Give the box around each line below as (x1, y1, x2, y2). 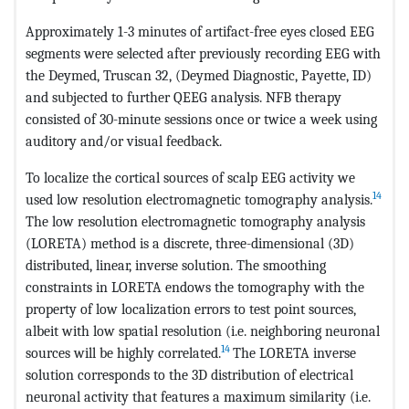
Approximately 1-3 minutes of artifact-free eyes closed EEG (26, 22, 374, 40)
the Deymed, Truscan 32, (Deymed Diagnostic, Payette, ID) (26, 66, 372, 84)
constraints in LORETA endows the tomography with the (26, 278, 364, 296)
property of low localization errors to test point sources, (26, 299, 356, 318)
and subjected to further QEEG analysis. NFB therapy (26, 88, 341, 106)
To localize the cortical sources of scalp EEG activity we (26, 168, 355, 186)
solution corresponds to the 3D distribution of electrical (26, 365, 353, 383)
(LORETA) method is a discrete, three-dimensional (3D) (26, 234, 354, 252)
